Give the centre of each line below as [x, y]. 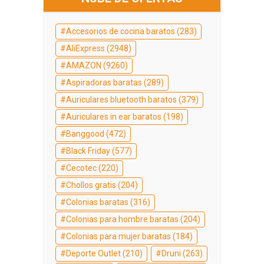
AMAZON [84, 65]
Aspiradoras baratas [104, 82]
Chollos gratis [91, 185]
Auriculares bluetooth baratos [121, 99]
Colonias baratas [97, 202]
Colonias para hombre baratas [122, 219]
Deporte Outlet [93, 253]
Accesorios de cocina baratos [121, 31]
